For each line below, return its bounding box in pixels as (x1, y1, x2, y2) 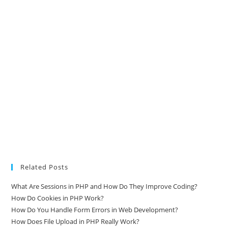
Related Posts (20, 179, 69, 189)
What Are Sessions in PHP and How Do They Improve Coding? (11, 198, 198, 208)
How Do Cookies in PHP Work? (11, 210, 104, 220)
